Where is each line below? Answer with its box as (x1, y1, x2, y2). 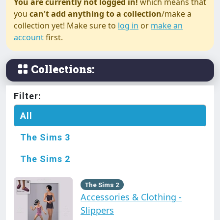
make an (151, 20, 183, 31)
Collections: (28, 61, 94, 76)
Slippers (81, 204, 114, 216)
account (14, 31, 44, 43)
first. (44, 31, 63, 43)
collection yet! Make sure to (14, 20, 118, 31)
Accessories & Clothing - (81, 191, 182, 203)
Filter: (14, 90, 41, 101)
